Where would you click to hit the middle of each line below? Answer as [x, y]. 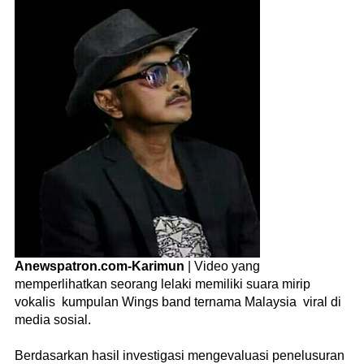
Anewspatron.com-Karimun [100, 266]
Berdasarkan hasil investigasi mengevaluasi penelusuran [180, 355]
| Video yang [222, 266]
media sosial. [53, 319]
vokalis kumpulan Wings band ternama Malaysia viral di [178, 301]
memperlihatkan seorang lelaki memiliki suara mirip [162, 284]
